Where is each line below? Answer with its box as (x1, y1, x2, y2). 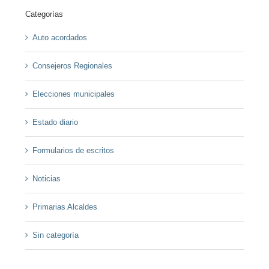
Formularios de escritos (32, 146, 114, 156)
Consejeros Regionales (32, 61, 112, 71)
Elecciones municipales (32, 89, 115, 99)
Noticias (32, 174, 61, 184)
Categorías (25, 10, 63, 19)
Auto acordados (32, 33, 87, 43)
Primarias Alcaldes (32, 202, 97, 212)
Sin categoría (32, 231, 79, 240)
